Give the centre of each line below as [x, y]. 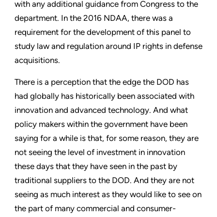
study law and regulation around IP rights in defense [108, 46]
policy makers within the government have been [101, 124]
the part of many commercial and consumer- [95, 208]
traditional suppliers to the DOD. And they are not [104, 180]
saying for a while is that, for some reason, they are [107, 138]
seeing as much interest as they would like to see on [108, 194]
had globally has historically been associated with [104, 96]
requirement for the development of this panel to [103, 32]
